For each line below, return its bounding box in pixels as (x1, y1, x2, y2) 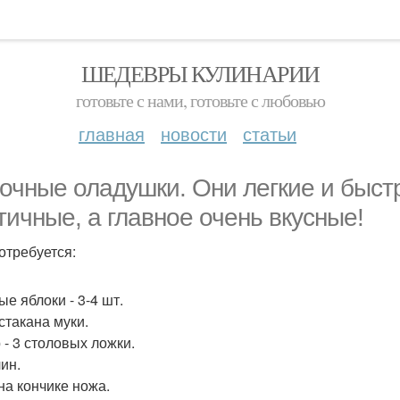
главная (79, 121, 145, 146)
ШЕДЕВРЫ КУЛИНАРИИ (80, 58, 320, 88)
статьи (243, 121, 296, 146)
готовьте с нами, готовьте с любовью (75, 88, 325, 112)
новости (161, 121, 227, 146)
